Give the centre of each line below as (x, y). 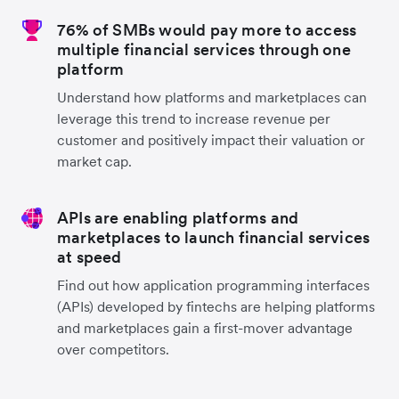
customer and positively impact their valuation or (211, 139)
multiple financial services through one (204, 49)
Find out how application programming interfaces (213, 285)
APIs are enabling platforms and (178, 217)
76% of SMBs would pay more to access (207, 29)
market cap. (94, 161)
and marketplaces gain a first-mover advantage (205, 327)
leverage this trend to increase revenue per (194, 118)
